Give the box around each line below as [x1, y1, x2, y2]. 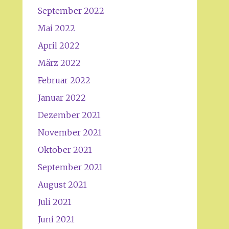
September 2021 [37, 162, 103, 172]
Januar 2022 [37, 93, 86, 103]
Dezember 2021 [37, 110, 101, 120]
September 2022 [37, 6, 104, 16]
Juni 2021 [37, 214, 75, 224]
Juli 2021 [37, 197, 72, 207]
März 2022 [37, 58, 81, 68]
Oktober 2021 [37, 145, 92, 155]
